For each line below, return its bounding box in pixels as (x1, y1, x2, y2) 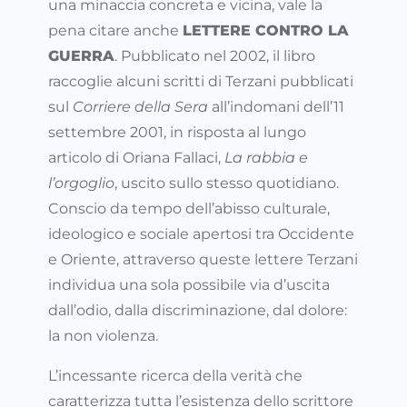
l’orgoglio (48, 174, 114, 193)
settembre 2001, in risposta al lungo (48, 124, 306, 142)
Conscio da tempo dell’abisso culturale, (48, 200, 330, 218)
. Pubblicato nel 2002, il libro (114, 47, 315, 65)
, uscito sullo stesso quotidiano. (114, 174, 339, 193)
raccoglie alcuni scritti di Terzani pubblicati (48, 73, 353, 91)
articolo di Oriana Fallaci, (48, 149, 224, 167)
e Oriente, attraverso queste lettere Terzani (48, 251, 358, 269)
